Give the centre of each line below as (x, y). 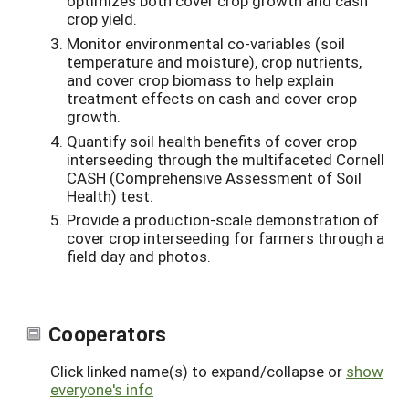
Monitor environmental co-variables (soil (206, 43)
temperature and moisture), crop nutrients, (214, 61)
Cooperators (108, 333)
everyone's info (102, 390)
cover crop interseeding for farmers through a (225, 238)
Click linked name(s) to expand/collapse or (198, 372)
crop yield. (102, 19)
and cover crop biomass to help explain (200, 79)
